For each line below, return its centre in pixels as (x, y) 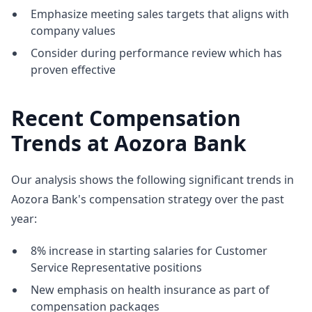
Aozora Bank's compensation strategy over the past (148, 199)
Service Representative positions (116, 267)
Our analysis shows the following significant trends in (153, 180)
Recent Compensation (126, 118)
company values (73, 31)
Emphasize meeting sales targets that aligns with (160, 14)
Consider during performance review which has (156, 53)
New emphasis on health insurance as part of (150, 290)
